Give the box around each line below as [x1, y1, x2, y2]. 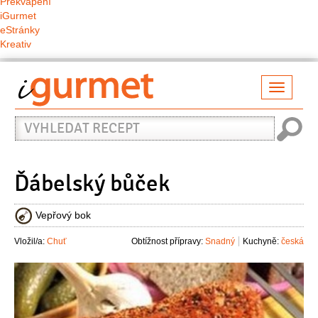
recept [14, 121, 51, 138]
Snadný [205, 236, 235, 247]
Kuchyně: [243, 236, 279, 247]
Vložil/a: [14, 236, 47, 247]
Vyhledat [14, 107, 66, 124]
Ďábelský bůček [14, 169, 170, 198]
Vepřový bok [35, 209, 91, 221]
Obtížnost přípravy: [131, 236, 203, 247]
